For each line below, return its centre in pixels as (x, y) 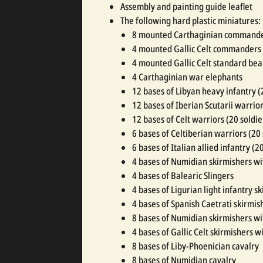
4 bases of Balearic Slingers (183, 175)
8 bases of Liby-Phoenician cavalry (195, 246)
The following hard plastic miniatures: (190, 20)
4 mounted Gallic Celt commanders (197, 48)
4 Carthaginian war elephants (187, 77)
